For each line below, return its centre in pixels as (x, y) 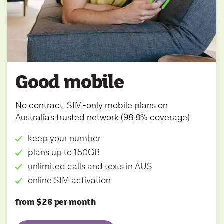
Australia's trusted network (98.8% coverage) (103, 117)
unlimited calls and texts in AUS (90, 166)
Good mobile (70, 82)
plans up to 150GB (64, 152)
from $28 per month (56, 202)
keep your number (64, 138)
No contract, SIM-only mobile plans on (92, 105)
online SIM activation (69, 180)
